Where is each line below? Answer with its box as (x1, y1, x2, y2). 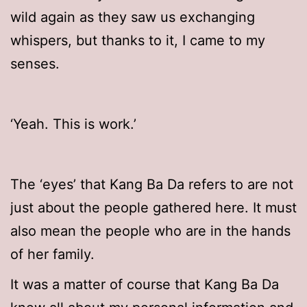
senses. (10, 56, 60, 73)
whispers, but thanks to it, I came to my (10, 32, 265, 49)
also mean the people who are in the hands (10, 223, 291, 240)
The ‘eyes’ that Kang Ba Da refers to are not (10, 176, 293, 193)
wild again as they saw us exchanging (10, 9, 255, 26)
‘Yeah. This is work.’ (10, 116, 136, 133)
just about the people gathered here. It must (10, 199, 297, 217)
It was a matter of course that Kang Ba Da (10, 276, 279, 293)
